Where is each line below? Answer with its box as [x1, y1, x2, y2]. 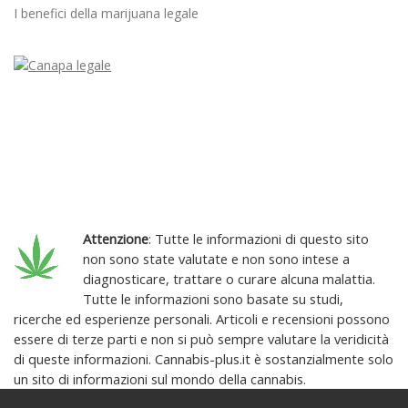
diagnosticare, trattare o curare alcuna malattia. [82, 269, 375, 288]
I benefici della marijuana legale [14, 4, 199, 22]
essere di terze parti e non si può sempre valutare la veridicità [14, 329, 389, 348]
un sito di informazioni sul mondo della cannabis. [14, 369, 306, 388]
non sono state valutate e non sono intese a [82, 249, 350, 268]
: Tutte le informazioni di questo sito [148, 229, 369, 248]
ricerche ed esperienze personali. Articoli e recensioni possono [14, 309, 390, 328]
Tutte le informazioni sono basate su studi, [82, 289, 343, 308]
